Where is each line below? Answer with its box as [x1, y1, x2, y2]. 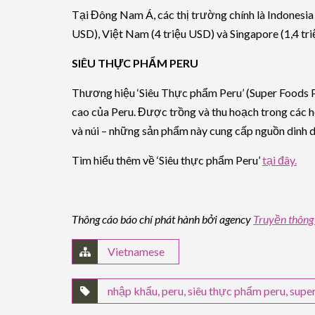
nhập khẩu [108, 283, 157, 297]
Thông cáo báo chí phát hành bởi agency [72, 212, 253, 226]
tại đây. [262, 153, 297, 167]
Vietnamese [108, 244, 165, 258]
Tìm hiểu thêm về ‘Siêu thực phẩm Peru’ [72, 153, 262, 167]
